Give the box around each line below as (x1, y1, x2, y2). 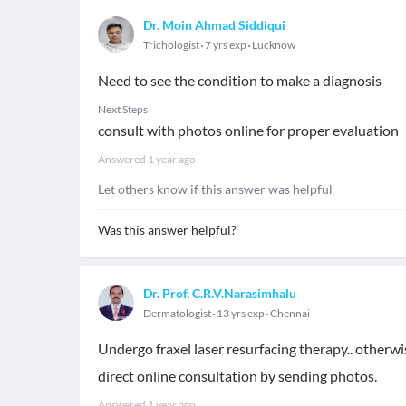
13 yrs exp (215, 306, 266, 320)
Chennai (270, 306, 310, 320)
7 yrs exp (203, 38, 248, 52)
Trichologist (143, 38, 199, 52)
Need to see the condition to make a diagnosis (98, 72, 382, 89)
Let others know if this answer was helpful (98, 181, 333, 197)
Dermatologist (143, 306, 211, 320)
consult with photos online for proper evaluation (98, 121, 399, 139)
